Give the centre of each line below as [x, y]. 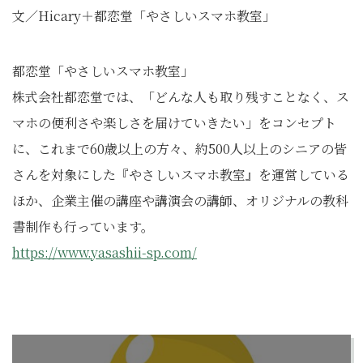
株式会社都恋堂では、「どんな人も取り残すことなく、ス [181, 97]
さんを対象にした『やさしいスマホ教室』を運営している [181, 175]
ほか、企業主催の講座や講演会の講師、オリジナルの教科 [180, 201]
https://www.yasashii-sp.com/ [105, 252]
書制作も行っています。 [83, 226]
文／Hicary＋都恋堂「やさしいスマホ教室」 [144, 16]
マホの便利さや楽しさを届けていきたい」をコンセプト [174, 123]
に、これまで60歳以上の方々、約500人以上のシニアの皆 [179, 149]
